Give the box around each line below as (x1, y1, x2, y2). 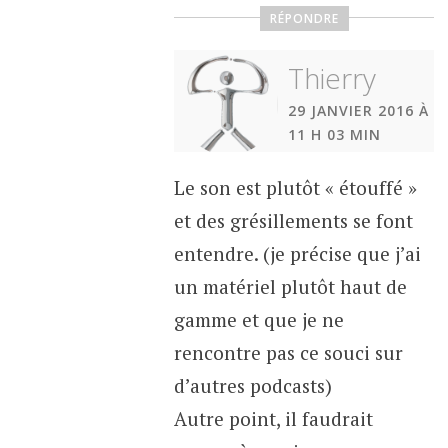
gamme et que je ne (173, 306, 344, 332)
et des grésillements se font (173, 207, 413, 233)
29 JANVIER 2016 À (287, 100, 429, 120)
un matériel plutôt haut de (173, 273, 407, 299)
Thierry (287, 58, 376, 97)
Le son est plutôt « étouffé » (173, 174, 417, 200)
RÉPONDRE (269, 9, 339, 27)
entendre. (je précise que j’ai (173, 240, 421, 266)
